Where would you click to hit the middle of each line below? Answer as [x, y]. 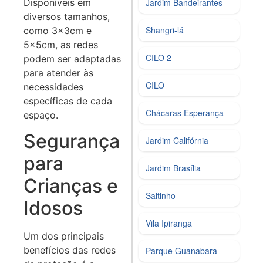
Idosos [53, 208]
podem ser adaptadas [72, 58]
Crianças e [71, 186]
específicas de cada [68, 101]
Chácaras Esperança [185, 113]
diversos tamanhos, [67, 16]
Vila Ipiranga [169, 223]
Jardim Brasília [173, 168]
